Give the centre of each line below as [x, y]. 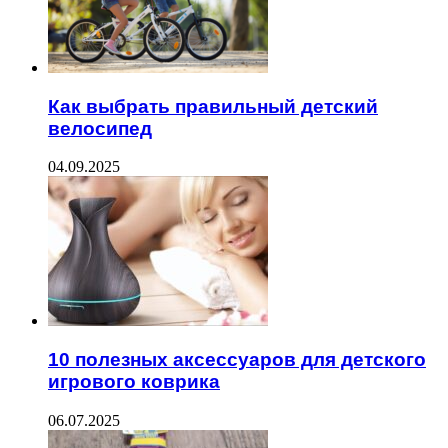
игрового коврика [134, 382]
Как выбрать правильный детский [213, 106]
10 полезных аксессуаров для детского [237, 360]
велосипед [100, 128]
